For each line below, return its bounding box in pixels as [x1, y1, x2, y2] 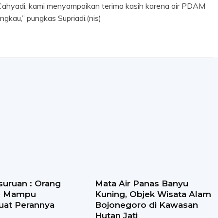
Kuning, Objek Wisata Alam [94, 189, 211, 200]
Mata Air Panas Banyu [94, 179, 188, 189]
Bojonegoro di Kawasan [94, 200, 198, 210]
